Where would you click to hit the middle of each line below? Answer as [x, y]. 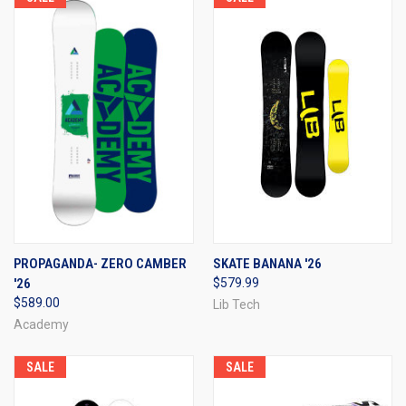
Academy [41, 324]
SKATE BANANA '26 [267, 263]
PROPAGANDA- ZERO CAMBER [100, 263]
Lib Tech [236, 304]
